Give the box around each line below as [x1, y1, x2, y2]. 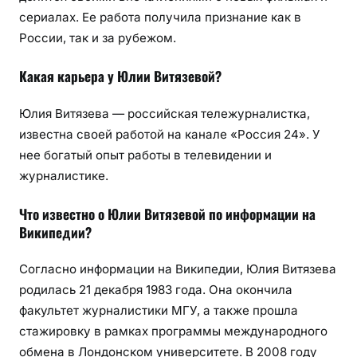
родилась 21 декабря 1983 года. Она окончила [19, 282, 292, 298]
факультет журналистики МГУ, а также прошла [19, 303, 298, 319]
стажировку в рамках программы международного [19, 324, 328, 339]
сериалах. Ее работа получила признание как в [19, 10, 301, 25]
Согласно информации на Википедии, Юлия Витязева [19, 261, 336, 277]
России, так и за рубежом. [19, 30, 176, 46]
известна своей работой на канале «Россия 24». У [19, 126, 320, 142]
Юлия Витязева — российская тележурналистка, [19, 105, 310, 121]
